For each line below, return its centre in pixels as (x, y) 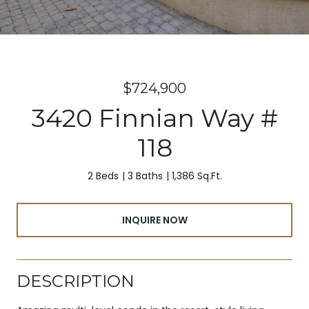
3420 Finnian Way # (154, 118)
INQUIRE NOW (154, 220)
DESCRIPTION (76, 281)
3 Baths (145, 176)
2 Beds (103, 176)
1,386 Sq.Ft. (197, 176)
